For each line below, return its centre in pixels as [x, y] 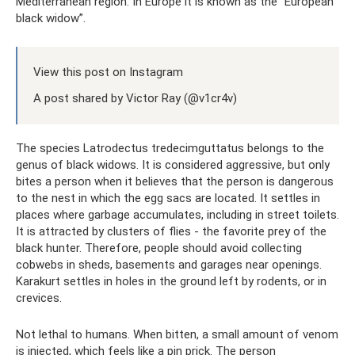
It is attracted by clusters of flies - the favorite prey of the [171, 232]
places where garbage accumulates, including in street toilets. [177, 215]
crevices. [39, 298]
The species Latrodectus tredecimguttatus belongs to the [170, 149]
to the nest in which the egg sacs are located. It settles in [168, 198]
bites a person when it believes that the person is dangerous [175, 182]
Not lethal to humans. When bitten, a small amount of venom [177, 335]
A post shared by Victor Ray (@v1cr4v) [135, 99]
